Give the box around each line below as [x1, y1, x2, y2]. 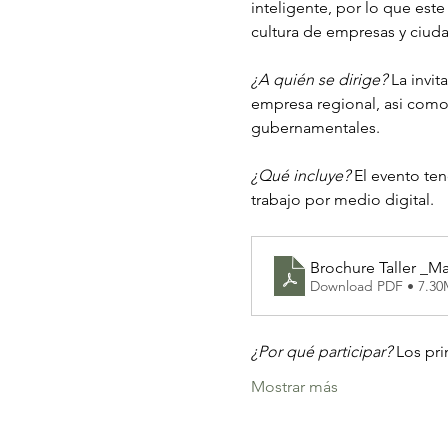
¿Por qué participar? [250, 342, 392, 361]
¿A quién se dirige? [250, 70, 387, 89]
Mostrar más [250, 377, 338, 396]
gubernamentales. [250, 118, 384, 137]
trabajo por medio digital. [250, 190, 438, 209]
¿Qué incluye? [250, 166, 354, 185]
